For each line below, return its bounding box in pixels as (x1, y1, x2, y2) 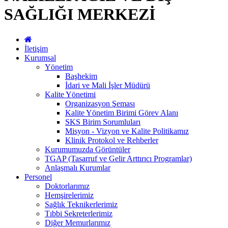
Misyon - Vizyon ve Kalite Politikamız (65, 126, 189, 135)
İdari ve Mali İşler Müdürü (65, 80, 150, 90)
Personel (24, 172, 52, 181)
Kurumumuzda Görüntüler (45, 145, 130, 154)
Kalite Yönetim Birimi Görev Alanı (65, 108, 178, 117)
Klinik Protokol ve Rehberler (65, 135, 158, 145)
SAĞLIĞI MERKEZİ (4, 5, 155, 24)
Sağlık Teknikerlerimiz (45, 199, 118, 209)
